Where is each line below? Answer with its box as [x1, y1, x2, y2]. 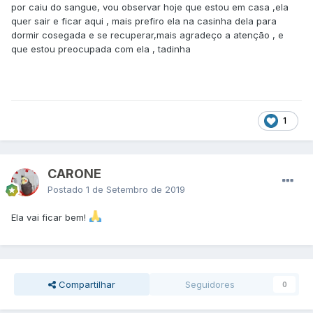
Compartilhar [55, 279, 115, 291]
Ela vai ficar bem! [11, 212, 89, 224]
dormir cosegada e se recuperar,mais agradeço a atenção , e [11, 29, 284, 41]
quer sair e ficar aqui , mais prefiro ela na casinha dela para [11, 15, 277, 27]
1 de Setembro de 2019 [86, 184, 185, 196]
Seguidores [185, 279, 235, 291]
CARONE [48, 166, 101, 182]
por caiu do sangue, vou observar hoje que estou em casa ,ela [11, 1, 289, 13]
